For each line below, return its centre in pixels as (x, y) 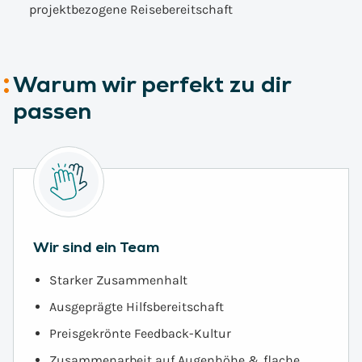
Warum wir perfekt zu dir (152, 84)
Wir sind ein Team (96, 247)
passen (52, 111)
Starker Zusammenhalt (118, 280)
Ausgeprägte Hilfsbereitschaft (137, 307)
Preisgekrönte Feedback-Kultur (140, 333)
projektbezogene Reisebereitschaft (131, 9)
